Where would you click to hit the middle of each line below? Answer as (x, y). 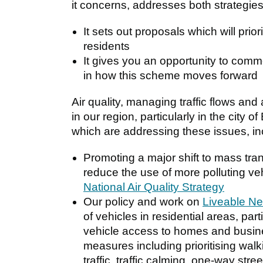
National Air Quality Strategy (154, 187)
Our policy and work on (143, 201)
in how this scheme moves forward (171, 75)
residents (107, 46)
